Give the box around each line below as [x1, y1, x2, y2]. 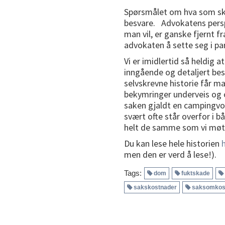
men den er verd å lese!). [124, 148, 216, 160]
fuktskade [181, 169, 210, 177]
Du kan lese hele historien [124, 137, 221, 149]
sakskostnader [134, 183, 177, 191]
